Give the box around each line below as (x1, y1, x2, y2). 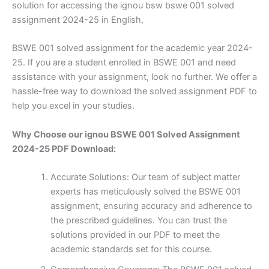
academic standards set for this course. (50, 243, 212, 255)
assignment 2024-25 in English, (12, 14, 144, 25)
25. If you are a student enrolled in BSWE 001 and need (12, 57, 236, 68)
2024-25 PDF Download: (12, 143, 116, 154)
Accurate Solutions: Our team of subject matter (50, 171, 240, 183)
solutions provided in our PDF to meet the (50, 229, 220, 240)
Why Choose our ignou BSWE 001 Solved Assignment (12, 128, 240, 140)
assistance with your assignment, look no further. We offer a (12, 71, 257, 83)
